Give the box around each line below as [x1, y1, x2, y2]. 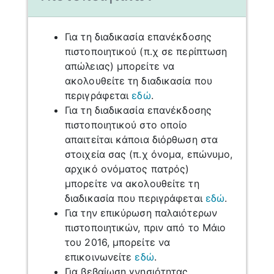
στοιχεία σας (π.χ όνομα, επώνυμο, [65, 147, 233, 160]
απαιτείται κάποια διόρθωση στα [65, 133, 218, 146]
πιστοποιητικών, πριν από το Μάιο [65, 221, 226, 234]
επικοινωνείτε [65, 250, 135, 263]
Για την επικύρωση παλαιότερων [65, 206, 217, 219]
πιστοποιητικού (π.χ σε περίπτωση [65, 45, 228, 57]
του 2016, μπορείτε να [65, 235, 171, 248]
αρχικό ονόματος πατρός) [65, 162, 190, 175]
